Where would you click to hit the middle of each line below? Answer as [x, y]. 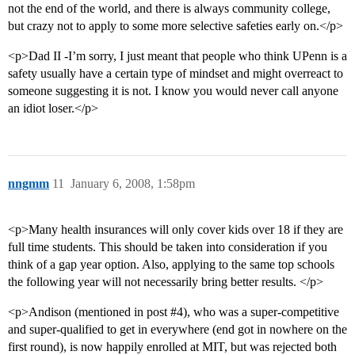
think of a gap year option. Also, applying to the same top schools [171, 265]
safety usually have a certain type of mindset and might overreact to [176, 74]
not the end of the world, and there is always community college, [169, 9]
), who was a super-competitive [261, 312]
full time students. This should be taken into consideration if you [168, 247]
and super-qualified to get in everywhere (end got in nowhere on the [177, 330]
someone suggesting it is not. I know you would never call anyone [173, 91]
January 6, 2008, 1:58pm [133, 184]
